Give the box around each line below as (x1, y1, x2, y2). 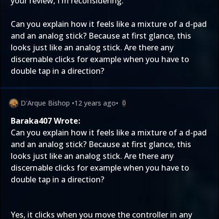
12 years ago (74, 98, 116, 108)
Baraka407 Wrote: (11, 115, 80, 126)
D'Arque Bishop (21, 98, 70, 108)
